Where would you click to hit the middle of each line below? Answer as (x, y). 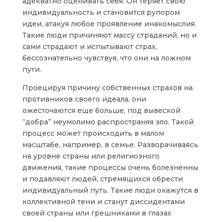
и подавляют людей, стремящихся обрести (102, 179)
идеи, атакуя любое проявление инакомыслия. (109, 24)
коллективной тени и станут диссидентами (103, 202)
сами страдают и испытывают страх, (89, 47)
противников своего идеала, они (84, 99)
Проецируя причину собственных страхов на (107, 88)
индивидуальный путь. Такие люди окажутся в (110, 191)
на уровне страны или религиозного (91, 156)
